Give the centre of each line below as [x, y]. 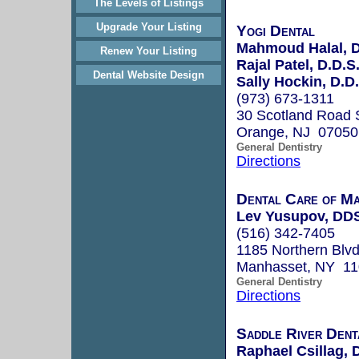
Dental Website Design [149, 75]
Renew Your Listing [149, 51]
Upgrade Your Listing [149, 27]
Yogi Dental [276, 30]
